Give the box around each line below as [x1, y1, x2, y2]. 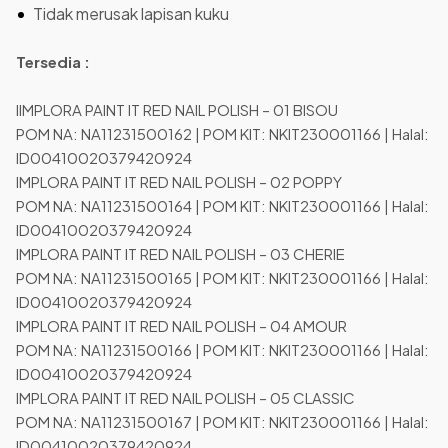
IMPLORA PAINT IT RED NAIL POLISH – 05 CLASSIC [16, 388, 370, 408]
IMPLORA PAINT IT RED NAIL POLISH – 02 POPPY [16, 172, 357, 192]
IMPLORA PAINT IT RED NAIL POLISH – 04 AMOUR [16, 316, 362, 336]
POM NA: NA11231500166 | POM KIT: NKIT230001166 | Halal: [16, 340, 429, 360]
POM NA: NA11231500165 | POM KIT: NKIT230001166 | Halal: [16, 268, 429, 288]
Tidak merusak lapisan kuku [33, 3, 229, 25]
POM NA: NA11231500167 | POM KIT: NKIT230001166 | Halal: [16, 412, 429, 432]
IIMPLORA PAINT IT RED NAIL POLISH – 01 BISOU [16, 100, 353, 120]
